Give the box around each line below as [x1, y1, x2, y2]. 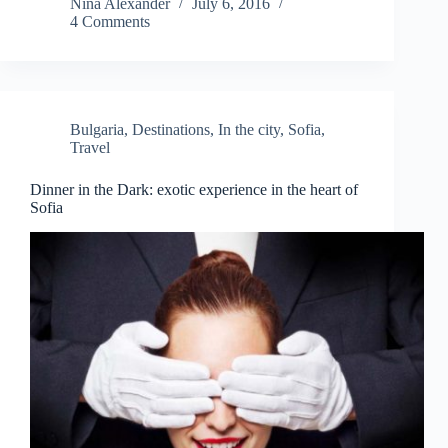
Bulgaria [70, 121, 124, 139]
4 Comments [70, 13, 150, 31]
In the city [218, 121, 280, 139]
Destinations [132, 121, 210, 139]
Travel [70, 139, 110, 157]
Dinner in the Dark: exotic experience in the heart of [30, 181, 358, 199]
